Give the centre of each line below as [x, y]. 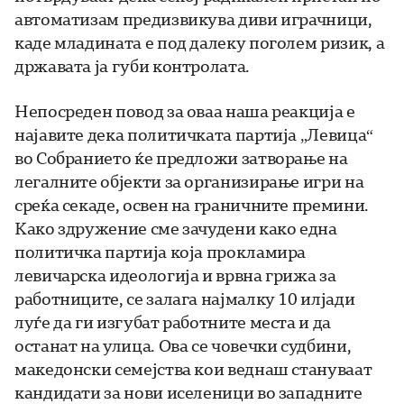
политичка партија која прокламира [161, 252]
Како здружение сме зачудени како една [176, 229]
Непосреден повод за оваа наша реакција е [185, 111]
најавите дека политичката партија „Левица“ [194, 135]
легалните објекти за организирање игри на [189, 182]
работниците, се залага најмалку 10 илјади [185, 299]
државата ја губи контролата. [132, 66]
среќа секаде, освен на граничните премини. [192, 205]
